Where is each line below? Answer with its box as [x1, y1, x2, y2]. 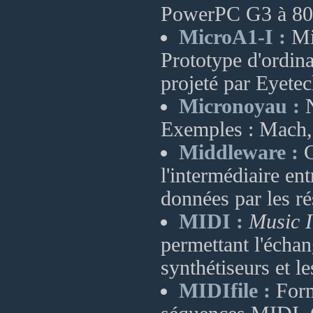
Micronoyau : [179, 95, 300, 117]
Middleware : [179, 141, 298, 163]
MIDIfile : [179, 279, 270, 302]
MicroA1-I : [179, 26, 286, 48]
